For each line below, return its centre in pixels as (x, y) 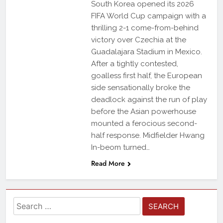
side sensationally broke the (140, 87)
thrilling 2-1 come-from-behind (145, 28)
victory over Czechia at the (138, 40)
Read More (108, 163)
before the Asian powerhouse (143, 111)
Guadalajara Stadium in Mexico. (146, 52)
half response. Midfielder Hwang (148, 135)
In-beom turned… (120, 147)
